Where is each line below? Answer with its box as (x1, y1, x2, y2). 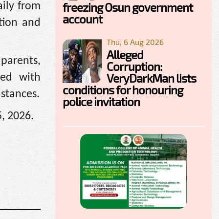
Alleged (107, 47, 143, 62)
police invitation (63, 94, 140, 109)
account (63, 11, 102, 26)
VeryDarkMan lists (107, 70, 196, 85)
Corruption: (107, 59, 162, 73)
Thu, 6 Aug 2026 (107, 37, 164, 46)
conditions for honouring (63, 82, 183, 97)
